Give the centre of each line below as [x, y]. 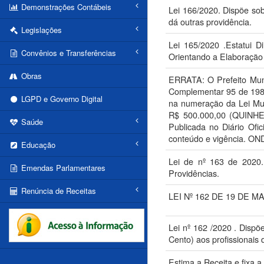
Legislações [40, 30]
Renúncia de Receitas [57, 191]
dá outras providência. [210, 22]
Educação [37, 145]
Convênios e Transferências [67, 53]
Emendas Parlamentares [62, 168]
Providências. [194, 173]
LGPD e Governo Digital [60, 99]
